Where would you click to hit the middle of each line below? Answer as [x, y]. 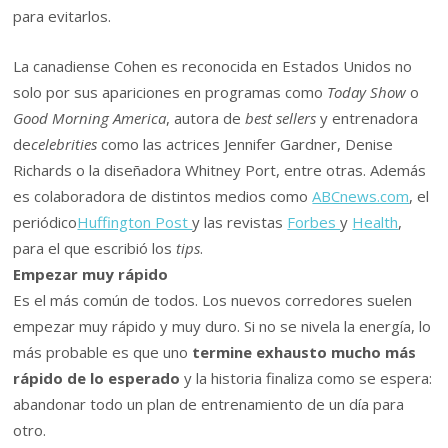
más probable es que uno [103, 352]
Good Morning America [90, 118]
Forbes [314, 222]
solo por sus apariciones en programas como [170, 92]
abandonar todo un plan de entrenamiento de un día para [209, 404]
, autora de [206, 118]
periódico [45, 222]
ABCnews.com [361, 196]
